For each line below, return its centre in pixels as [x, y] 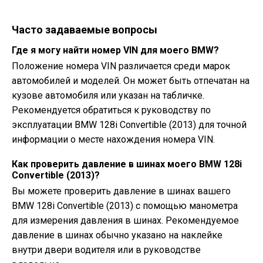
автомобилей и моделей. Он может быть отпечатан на [131, 81]
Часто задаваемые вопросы [85, 30]
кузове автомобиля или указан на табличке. [108, 95]
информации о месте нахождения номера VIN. [113, 139]
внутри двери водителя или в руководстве [106, 250]
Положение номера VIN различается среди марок [121, 66]
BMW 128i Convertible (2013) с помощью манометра [125, 206]
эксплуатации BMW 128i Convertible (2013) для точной [129, 125]
